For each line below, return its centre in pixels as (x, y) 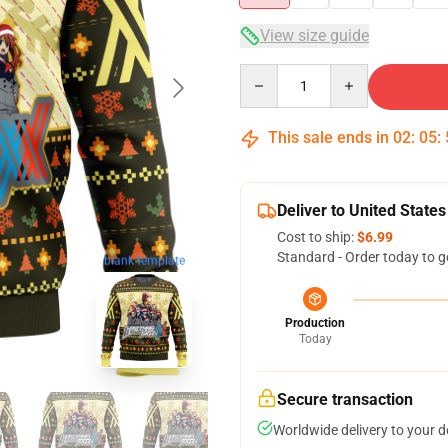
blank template (144, 260)
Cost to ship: (317, 237)
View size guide (314, 35)
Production (315, 323)
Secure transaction (345, 399)
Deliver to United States (361, 210)
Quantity (266, 73)
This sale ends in (328, 137)
